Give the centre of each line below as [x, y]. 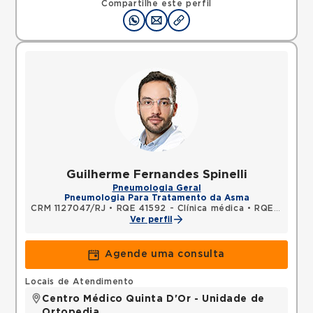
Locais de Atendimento [80, 282]
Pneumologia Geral [156, 188]
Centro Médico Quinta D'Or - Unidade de [153, 299]
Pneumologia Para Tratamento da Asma [156, 198]
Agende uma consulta [165, 254]
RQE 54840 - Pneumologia [264, 208]
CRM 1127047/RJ [68, 208]
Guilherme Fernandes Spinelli [156, 174]
